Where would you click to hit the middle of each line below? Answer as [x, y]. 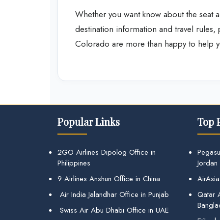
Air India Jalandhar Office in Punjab [113, 194]
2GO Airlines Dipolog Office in [107, 152]
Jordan [207, 163]
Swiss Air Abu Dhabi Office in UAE [113, 210]
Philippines [74, 163]
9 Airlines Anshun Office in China [109, 179]
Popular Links [89, 122]
